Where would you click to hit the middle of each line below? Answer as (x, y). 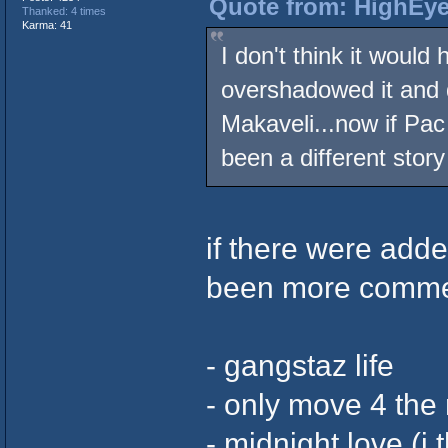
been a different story (332, 157)
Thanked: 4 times (63, 11)
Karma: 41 (46, 25)
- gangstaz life (299, 364)
